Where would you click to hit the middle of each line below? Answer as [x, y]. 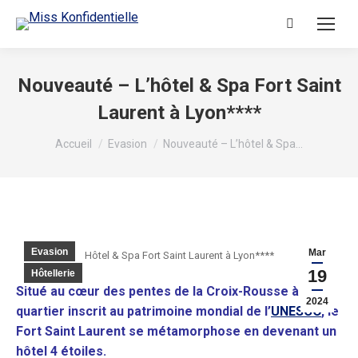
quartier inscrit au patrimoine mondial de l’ [143, 311]
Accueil [74, 144]
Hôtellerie [53, 273]
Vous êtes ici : [95, 136]
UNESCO [296, 311]
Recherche [315, 27]
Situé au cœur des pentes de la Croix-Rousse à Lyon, [175, 291]
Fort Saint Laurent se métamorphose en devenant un [176, 331]
